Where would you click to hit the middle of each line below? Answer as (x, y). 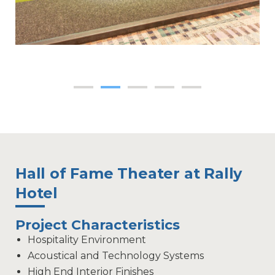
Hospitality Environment (87, 240)
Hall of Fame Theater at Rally (129, 174)
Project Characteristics (98, 225)
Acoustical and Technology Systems (116, 256)
